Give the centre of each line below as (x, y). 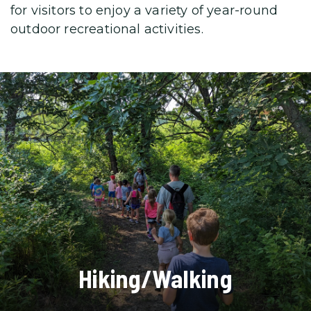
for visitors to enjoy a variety (99, 11)
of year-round (233, 11)
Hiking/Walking (155, 278)
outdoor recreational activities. (107, 30)
